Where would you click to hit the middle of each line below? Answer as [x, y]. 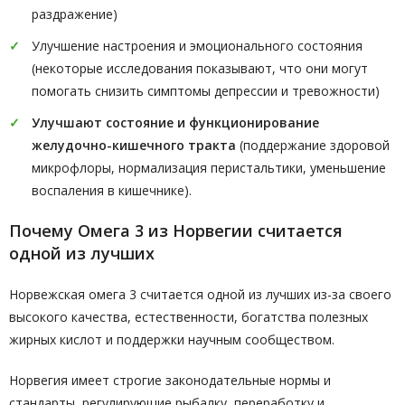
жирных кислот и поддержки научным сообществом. [172, 339]
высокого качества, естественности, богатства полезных [188, 317]
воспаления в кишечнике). [112, 190]
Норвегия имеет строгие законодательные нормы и [170, 380]
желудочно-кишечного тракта [136, 145]
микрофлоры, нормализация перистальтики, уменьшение [209, 168]
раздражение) [75, 14]
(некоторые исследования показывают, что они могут [200, 68]
